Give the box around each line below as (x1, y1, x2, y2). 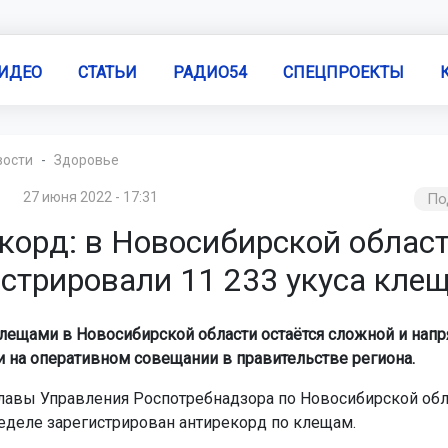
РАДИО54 (172, 62, 247, 82)
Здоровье (53, 152, 119, 168)
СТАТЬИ (77, 62, 137, 82)
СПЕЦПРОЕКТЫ (282, 62, 404, 82)
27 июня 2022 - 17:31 (23, 189, 159, 205)
